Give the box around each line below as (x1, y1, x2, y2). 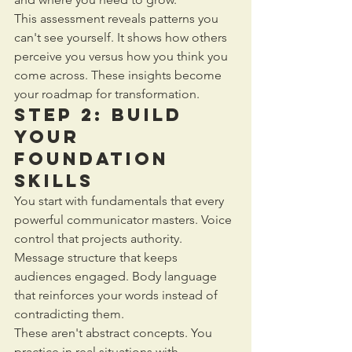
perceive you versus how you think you (14, 48, 231, 64)
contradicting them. (14, 306, 124, 321)
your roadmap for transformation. (14, 86, 200, 101)
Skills (14, 169, 93, 192)
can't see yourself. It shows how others (14, 29, 230, 45)
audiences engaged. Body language (14, 268, 220, 284)
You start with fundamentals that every (14, 192, 227, 208)
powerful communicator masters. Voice (14, 211, 235, 227)
